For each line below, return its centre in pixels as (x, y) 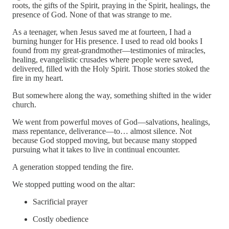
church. (24, 105)
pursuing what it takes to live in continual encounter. (96, 150)
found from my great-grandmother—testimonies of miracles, (109, 51)
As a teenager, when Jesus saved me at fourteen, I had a (102, 32)
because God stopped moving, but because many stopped (105, 141)
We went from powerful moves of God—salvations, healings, (111, 122)
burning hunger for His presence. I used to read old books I (107, 41)
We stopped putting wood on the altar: (74, 185)
